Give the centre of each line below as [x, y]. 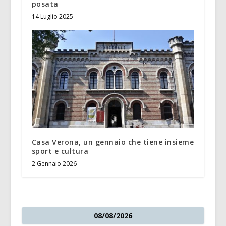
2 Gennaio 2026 [54, 163]
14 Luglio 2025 [52, 17]
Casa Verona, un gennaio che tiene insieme [113, 142]
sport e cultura [60, 151]
